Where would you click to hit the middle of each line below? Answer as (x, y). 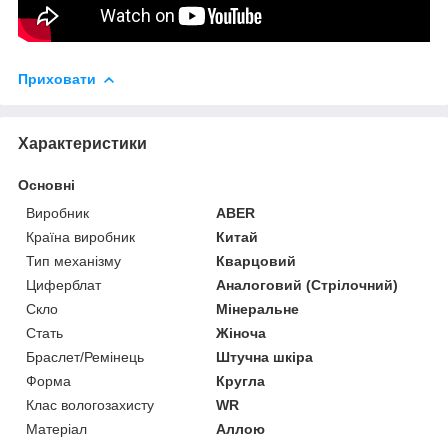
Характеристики (82, 143)
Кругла (241, 380)
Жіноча (241, 332)
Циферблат (63, 284)
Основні (46, 184)
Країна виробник (80, 236)
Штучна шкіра (265, 356)
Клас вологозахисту (90, 404)
